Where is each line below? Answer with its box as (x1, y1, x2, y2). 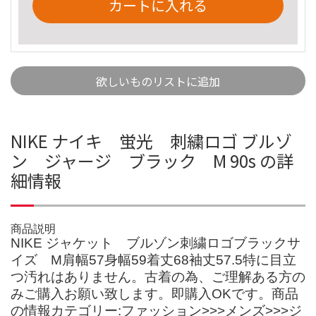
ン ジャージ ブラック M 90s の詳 (11, 147, 293, 173)
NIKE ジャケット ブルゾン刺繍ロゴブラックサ (11, 235, 300, 250)
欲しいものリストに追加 (96, 72, 220, 90)
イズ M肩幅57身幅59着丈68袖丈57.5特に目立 (11, 252, 296, 267)
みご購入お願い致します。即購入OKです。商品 (11, 286, 298, 301)
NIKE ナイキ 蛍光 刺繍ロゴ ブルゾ (11, 128, 292, 153)
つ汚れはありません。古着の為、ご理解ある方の (11, 269, 305, 284)
